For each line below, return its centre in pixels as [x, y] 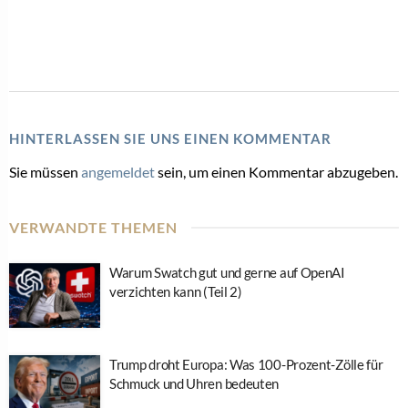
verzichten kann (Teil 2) [176, 291]
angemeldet [118, 171]
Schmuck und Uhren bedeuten [194, 384]
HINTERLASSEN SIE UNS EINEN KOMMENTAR [170, 138]
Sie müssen [45, 171]
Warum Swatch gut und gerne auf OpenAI [227, 272]
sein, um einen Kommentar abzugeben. [276, 171]
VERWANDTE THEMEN [93, 227]
